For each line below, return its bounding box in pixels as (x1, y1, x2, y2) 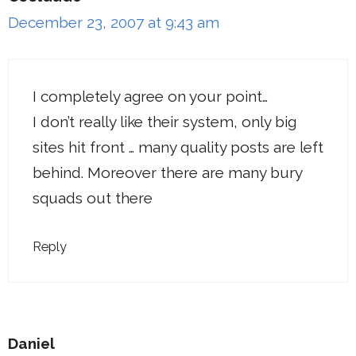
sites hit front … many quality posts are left (33, 137, 323, 156)
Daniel (8, 335, 55, 353)
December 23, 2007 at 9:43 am (8, 14, 219, 32)
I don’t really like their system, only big (33, 112, 296, 130)
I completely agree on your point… (33, 87, 268, 105)
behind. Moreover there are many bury (33, 163, 302, 181)
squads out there (33, 188, 153, 207)
